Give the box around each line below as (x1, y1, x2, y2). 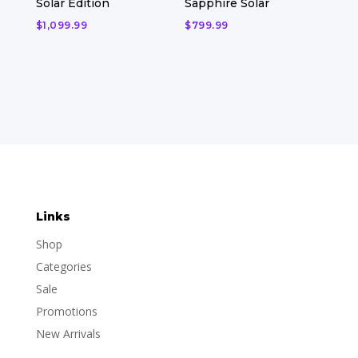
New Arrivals (35, 325, 101, 341)
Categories (35, 258, 92, 274)
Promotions (35, 303, 97, 319)
